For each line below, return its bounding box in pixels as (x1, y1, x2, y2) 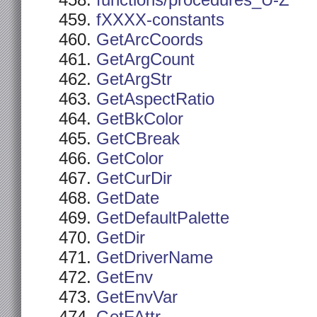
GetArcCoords (96, 30, 203, 49)
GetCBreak (96, 129, 180, 148)
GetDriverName (96, 248, 213, 267)
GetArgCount (96, 50, 195, 69)
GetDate (96, 189, 159, 207)
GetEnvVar (96, 288, 178, 306)
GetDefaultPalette (96, 209, 229, 227)
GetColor (96, 149, 163, 168)
